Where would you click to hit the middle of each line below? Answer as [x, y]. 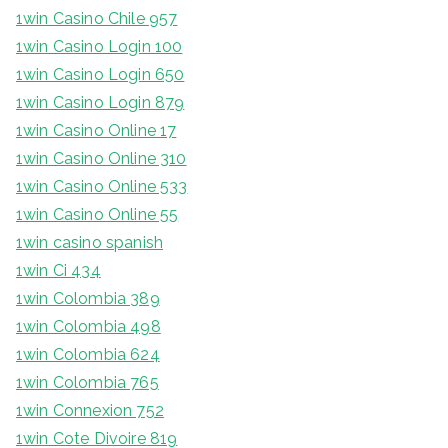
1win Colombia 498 [88, 327]
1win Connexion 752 [90, 411]
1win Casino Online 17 [96, 131]
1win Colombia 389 [88, 299]
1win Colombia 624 [88, 355]
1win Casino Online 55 [97, 215]
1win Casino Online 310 [101, 159]
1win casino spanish [90, 243]
